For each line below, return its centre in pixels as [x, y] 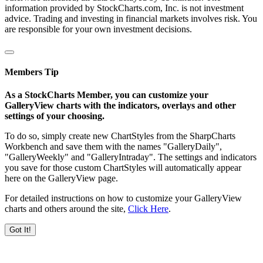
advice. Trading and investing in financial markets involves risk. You [131, 18]
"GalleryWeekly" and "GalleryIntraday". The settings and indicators [131, 157]
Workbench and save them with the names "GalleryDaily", [113, 147]
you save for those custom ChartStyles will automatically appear [123, 168]
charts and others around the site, [66, 209]
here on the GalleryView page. [61, 178]
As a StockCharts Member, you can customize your [107, 95]
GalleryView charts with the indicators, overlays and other [120, 106]
